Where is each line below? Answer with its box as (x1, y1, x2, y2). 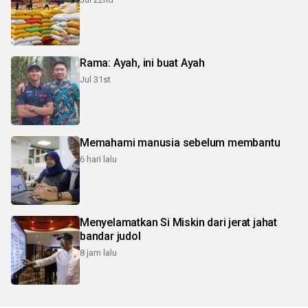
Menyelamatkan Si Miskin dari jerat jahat (80, 216, 277, 230)
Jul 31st (80, 74, 111, 85)
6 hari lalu (80, 154, 117, 165)
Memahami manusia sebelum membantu (80, 136, 280, 150)
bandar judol (80, 230, 141, 243)
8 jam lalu (80, 247, 117, 258)
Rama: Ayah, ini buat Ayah (80, 56, 205, 70)
